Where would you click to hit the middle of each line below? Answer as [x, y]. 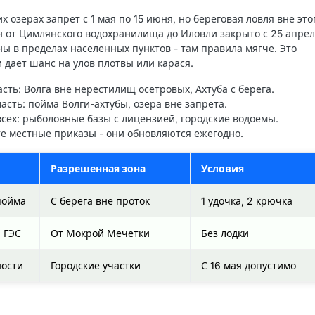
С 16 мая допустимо [249, 265]
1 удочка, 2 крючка [247, 200]
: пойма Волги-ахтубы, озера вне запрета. [125, 103]
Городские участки [96, 265]
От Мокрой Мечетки [100, 233]
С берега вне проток [100, 200]
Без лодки [225, 233]
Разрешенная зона [98, 168]
